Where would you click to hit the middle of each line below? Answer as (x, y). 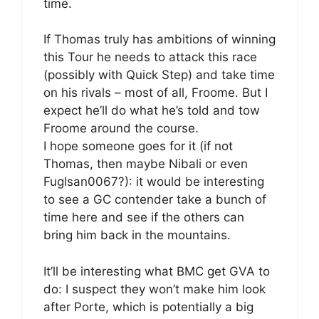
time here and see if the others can (144, 217)
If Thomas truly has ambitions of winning (159, 39)
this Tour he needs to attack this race (150, 57)
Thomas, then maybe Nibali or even (146, 164)
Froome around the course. (121, 128)
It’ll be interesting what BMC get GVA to (157, 271)
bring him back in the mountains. (137, 235)
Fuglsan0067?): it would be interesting (154, 182)
